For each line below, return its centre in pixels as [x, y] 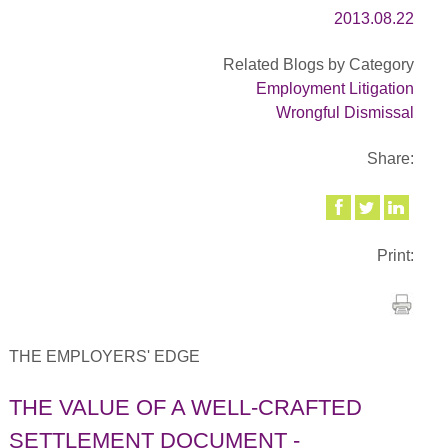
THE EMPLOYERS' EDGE [104, 356]
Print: [396, 255]
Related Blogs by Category [319, 64]
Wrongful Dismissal [345, 112]
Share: [391, 159]
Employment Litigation [335, 88]
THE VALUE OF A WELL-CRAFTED [185, 407]
